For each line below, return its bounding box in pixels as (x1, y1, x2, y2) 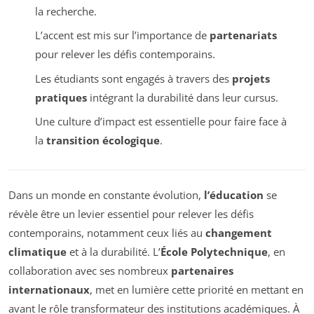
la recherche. (34, 4, 97, 18)
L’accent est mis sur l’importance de (34, 28, 210, 43)
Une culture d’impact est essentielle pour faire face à (34, 114, 287, 129)
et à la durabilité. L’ (67, 245, 161, 259)
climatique (8, 245, 67, 259)
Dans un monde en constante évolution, (8, 188, 204, 203)
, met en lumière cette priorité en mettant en (90, 282, 303, 297)
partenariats (209, 28, 277, 43)
